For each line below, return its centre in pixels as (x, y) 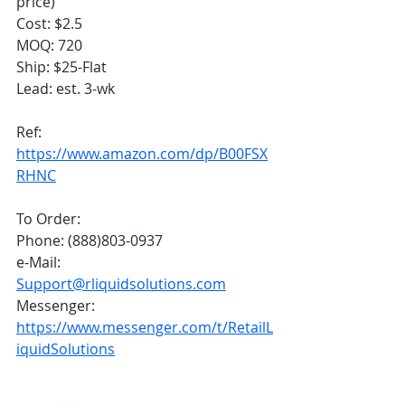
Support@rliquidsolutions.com (121, 284)
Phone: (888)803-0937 (89, 241)
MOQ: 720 (49, 46)
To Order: (48, 219)
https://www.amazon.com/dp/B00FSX (142, 154)
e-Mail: (40, 263)
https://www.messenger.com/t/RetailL (145, 328)
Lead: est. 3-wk (66, 89)
